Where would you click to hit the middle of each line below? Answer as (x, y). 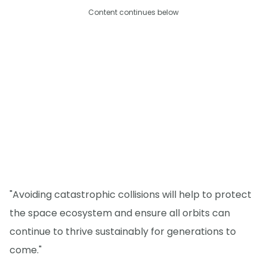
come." (26, 250)
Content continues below (133, 12)
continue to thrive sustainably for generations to (123, 231)
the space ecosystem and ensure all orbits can (120, 213)
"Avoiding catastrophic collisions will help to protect (131, 194)
